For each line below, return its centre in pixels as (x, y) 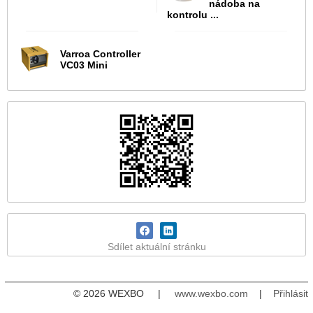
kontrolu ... (193, 15)
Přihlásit (291, 294)
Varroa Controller (100, 54)
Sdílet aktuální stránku (156, 247)
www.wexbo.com (211, 294)
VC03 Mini (84, 65)
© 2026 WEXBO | (124, 294)
